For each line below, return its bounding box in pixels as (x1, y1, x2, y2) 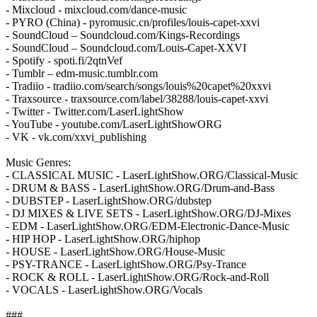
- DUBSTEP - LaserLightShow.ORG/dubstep (6, 194, 212, 207)
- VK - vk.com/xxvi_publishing (6, 130, 146, 143)
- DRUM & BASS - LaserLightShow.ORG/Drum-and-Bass (6, 181, 275, 194)
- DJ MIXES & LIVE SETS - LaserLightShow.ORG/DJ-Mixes (6, 207, 291, 219)
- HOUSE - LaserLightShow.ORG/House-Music (6, 245, 225, 258)
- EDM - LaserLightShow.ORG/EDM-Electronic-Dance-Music (6, 219, 289, 232)
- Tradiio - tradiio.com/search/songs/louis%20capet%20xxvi (6, 79, 271, 92)
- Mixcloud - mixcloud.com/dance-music (6, 3, 187, 16)
